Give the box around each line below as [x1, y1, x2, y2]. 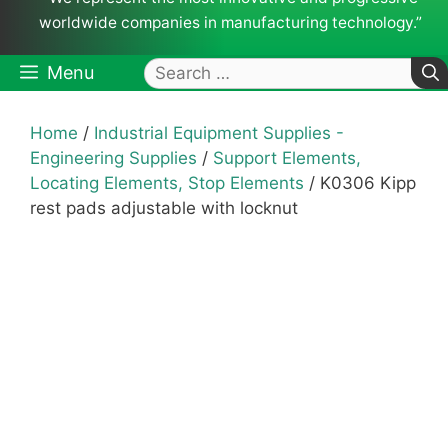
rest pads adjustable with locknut [30, 198, 298, 219]
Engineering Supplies [30, 148, 197, 169]
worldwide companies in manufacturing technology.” [38, 13, 422, 33]
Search [143, 59, 202, 81]
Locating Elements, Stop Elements [30, 173, 304, 194]
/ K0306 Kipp [304, 173, 416, 194]
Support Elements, [213, 148, 361, 169]
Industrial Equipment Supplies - [94, 123, 344, 144]
